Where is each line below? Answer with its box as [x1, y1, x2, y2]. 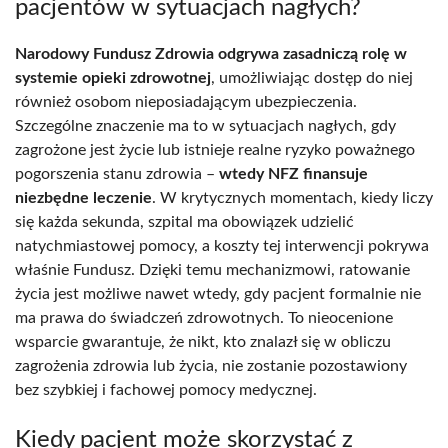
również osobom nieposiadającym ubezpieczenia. [15, 93, 357, 110]
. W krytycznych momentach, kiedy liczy [152, 189, 433, 206]
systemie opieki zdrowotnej [15, 69, 211, 86]
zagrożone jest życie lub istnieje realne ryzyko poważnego [15, 141, 415, 158]
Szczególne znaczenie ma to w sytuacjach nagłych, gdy [15, 117, 396, 134]
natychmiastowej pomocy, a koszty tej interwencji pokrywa [15, 237, 429, 254]
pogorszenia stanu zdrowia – [15, 165, 219, 182]
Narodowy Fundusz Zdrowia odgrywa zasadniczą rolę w [15, 45, 407, 62]
